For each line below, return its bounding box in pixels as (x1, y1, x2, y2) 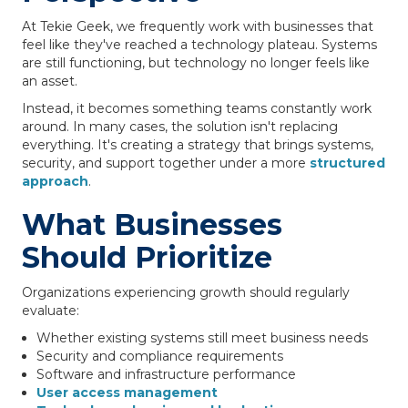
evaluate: (22, 302, 79, 319)
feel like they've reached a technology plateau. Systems (22, 36, 377, 53)
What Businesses (22, 207, 282, 242)
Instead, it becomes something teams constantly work (22, 100, 372, 117)
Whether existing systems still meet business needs (36, 330, 368, 346)
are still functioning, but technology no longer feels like (22, 55, 370, 71)
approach (22, 173, 88, 189)
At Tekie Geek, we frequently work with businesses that (22, 18, 373, 35)
